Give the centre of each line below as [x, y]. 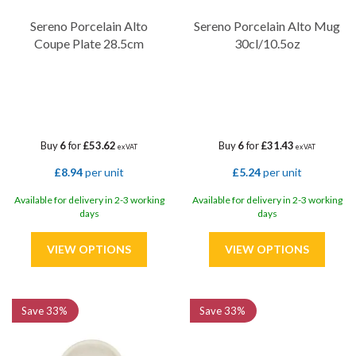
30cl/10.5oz [267, 43]
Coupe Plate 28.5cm [89, 43]
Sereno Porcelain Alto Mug [267, 26]
